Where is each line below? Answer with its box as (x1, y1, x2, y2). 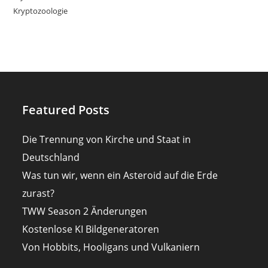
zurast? (22, 187, 55, 200)
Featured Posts (22, 102, 110, 118)
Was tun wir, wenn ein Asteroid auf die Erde (22, 169, 218, 182)
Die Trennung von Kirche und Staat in (22, 133, 191, 147)
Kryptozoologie (13, 5, 68, 17)
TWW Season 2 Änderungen (22, 205, 148, 218)
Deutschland (22, 151, 80, 165)
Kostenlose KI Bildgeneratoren (22, 223, 160, 236)
